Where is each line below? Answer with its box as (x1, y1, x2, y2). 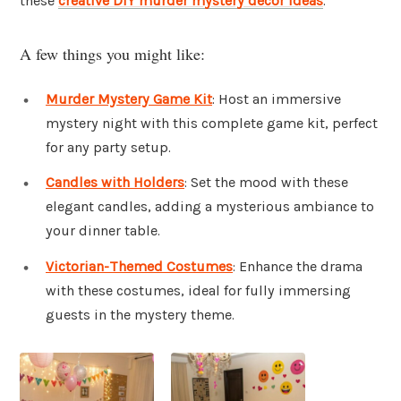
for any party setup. (46, 138, 171, 156)
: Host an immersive (212, 90, 341, 107)
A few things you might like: (20, 42, 205, 64)
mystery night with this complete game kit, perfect (46, 114, 378, 132)
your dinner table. (46, 222, 160, 240)
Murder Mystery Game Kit (46, 90, 212, 107)
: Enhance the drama (233, 258, 363, 276)
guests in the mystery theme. (46, 306, 235, 324)
